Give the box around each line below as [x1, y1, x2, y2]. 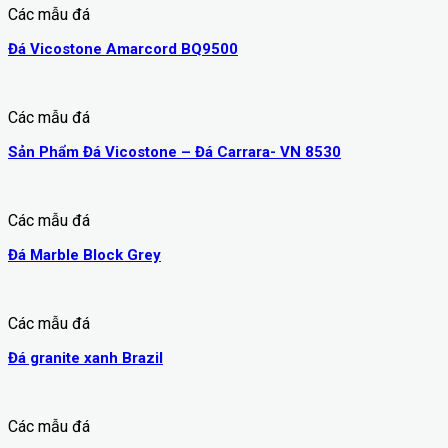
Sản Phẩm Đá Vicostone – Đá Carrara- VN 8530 [8, 143, 341, 162]
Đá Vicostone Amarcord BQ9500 [8, 40, 238, 59]
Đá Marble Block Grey [8, 246, 161, 265]
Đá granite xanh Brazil [8, 349, 163, 368]
